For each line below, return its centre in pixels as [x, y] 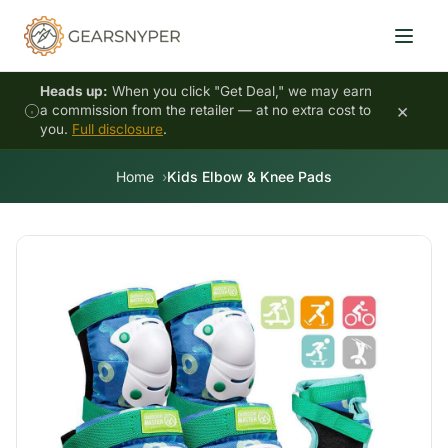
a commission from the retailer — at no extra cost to [205, 110]
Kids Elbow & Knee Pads [249, 176]
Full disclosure [117, 129]
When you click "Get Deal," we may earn [240, 91]
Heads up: [74, 91]
